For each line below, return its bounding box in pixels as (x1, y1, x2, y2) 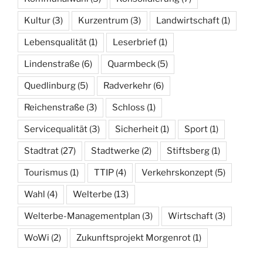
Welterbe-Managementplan (24, 211, 140, 222)
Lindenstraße (24, 59, 80, 70)
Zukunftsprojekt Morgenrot (76, 232, 191, 244)
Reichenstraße (24, 102, 85, 113)
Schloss (112, 102, 145, 113)
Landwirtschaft (156, 15, 220, 26)
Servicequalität (24, 124, 87, 135)
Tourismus (24, 167, 68, 178)
